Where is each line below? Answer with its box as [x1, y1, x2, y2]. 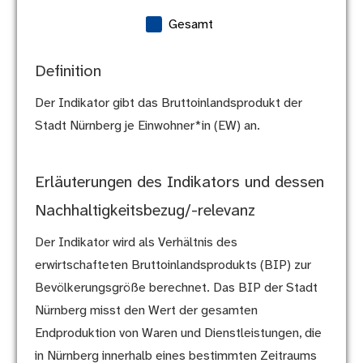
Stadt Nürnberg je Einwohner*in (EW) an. [34, 119, 260, 134]
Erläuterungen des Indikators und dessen [34, 174, 324, 192]
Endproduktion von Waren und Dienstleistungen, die [34, 327, 322, 341]
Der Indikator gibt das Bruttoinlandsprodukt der [34, 96, 302, 111]
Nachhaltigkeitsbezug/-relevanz [34, 203, 255, 220]
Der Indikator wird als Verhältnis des [34, 236, 237, 250]
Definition [34, 63, 101, 81]
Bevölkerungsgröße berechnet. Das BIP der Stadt [34, 281, 318, 296]
